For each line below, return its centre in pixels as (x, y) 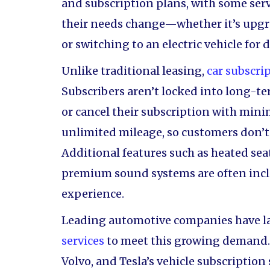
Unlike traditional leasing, (134, 71)
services (83, 241)
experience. (93, 194)
